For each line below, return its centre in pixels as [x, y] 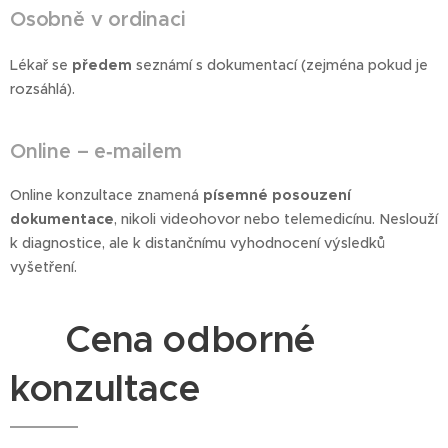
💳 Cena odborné [162, 340]
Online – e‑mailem [96, 152]
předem [104, 65]
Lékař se [41, 65]
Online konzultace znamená [106, 195]
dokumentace [62, 219]
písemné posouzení [277, 195]
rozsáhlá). [42, 89]
